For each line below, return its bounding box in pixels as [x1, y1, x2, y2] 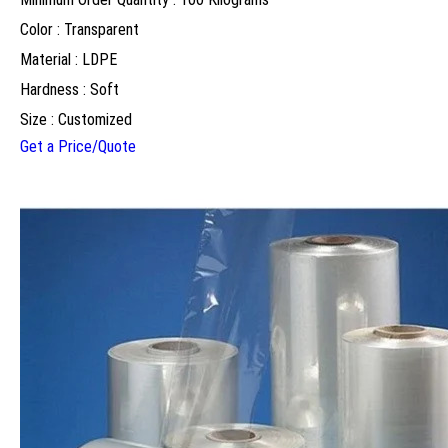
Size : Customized [20, 110, 132, 130]
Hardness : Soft [20, 80, 119, 100]
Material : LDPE [20, 50, 117, 70]
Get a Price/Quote [20, 137, 136, 157]
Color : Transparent [20, 20, 139, 40]
